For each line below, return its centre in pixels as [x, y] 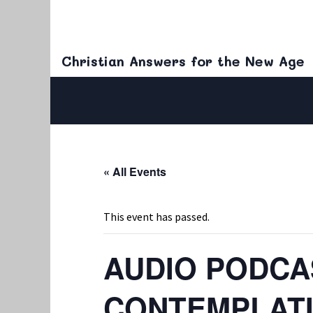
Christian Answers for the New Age [183, 61]
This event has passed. [156, 217]
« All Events [135, 172]
